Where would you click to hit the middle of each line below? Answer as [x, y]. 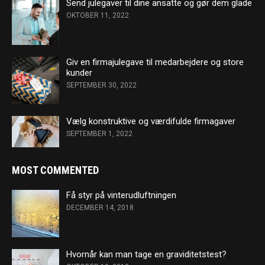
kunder [79, 73]
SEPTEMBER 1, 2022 [99, 134]
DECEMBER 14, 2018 [100, 208]
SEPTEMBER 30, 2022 [101, 85]
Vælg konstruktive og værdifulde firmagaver [151, 121]
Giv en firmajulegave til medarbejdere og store [155, 62]
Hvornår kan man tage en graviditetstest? [146, 255]
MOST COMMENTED [55, 170]
